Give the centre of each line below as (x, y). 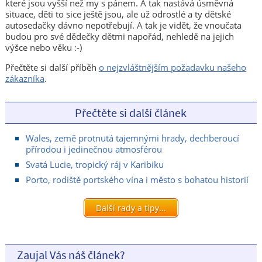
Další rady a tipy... (131, 208)
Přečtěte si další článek (131, 112)
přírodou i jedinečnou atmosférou (94, 149)
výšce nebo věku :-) (43, 47)
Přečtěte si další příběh (52, 67)
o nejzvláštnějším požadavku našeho (172, 67)
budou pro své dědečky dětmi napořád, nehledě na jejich (119, 36)
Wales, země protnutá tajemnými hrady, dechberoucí (132, 138)
